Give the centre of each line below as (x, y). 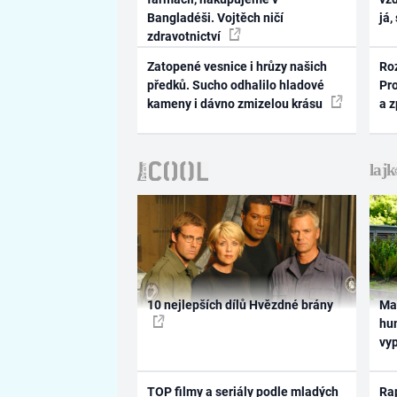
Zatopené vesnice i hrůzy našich (237, 67)
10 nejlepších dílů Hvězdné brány (240, 305)
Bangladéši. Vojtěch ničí (215, 17)
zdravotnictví (185, 36)
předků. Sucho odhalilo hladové (235, 86)
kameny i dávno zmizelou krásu (236, 104)
